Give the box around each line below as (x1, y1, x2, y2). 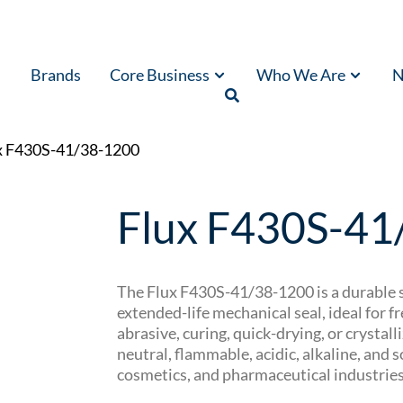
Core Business (110, 65, 210, 85)
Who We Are (256, 65, 346, 85)
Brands (31, 65, 82, 85)
